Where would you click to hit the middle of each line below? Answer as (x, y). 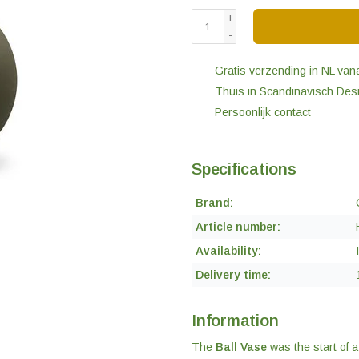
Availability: (228, 251)
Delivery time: (233, 275)
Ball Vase (241, 347)
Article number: (238, 227)
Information (235, 321)
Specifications (244, 169)
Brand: (214, 203)
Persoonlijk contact (261, 112)
